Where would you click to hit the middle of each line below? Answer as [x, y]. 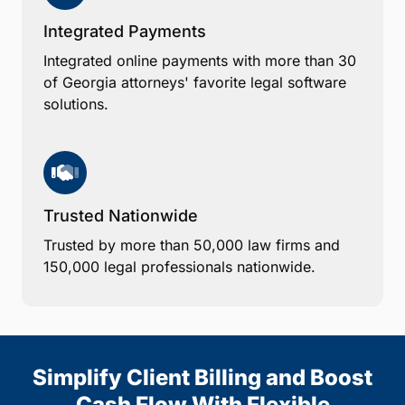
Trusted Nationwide [121, 215]
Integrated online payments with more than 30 [200, 60]
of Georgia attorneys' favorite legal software [195, 82]
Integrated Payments [125, 31]
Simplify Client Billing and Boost [202, 377]
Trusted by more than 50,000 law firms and [192, 245]
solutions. [76, 104]
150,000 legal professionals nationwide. [179, 266]
